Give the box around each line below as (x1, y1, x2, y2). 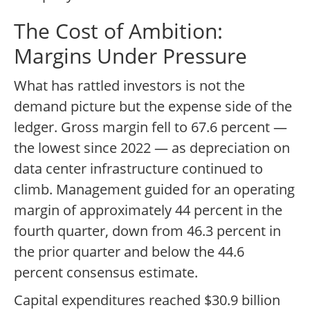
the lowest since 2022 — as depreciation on (14, 138, 290, 158)
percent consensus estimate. (14, 263, 198, 282)
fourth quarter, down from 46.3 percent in (14, 221, 281, 241)
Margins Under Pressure (14, 42, 247, 71)
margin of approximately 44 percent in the (14, 201, 282, 220)
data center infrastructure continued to (14, 159, 263, 179)
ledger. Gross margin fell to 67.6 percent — (14, 118, 287, 137)
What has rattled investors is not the (14, 76, 245, 95)
